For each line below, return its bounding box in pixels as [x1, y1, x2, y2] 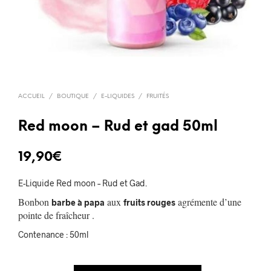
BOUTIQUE [57, 93, 89, 100]
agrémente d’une [175, 195, 241, 208]
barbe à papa [51, 197, 105, 207]
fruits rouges [123, 197, 175, 207]
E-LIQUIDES [101, 93, 134, 100]
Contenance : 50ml [18, 229, 88, 240]
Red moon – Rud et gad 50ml [18, 119, 218, 134]
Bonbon [18, 195, 51, 208]
